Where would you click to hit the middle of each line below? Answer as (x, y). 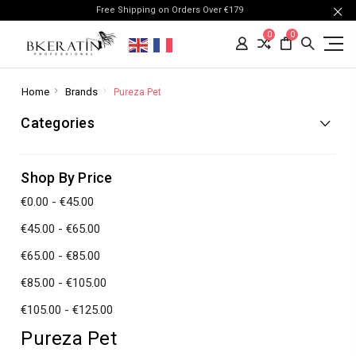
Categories (58, 123)
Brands (81, 92)
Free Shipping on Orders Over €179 (172, 10)
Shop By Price (67, 178)
